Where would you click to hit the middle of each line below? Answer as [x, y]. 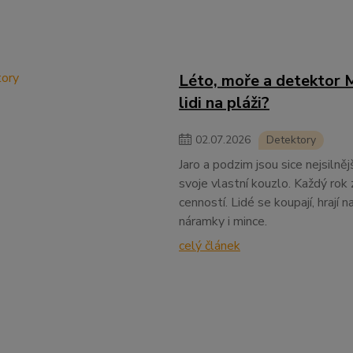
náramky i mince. [223, 221]
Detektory [291, 140]
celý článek [209, 246]
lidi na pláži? [224, 103]
